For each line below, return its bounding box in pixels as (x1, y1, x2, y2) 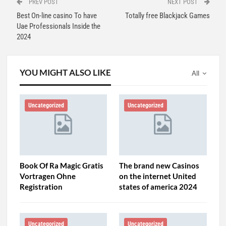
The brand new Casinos (119, 161, 199, 171)
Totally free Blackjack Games (125, 11, 210, 21)
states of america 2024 (119, 182, 197, 192)
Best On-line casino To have (16, 11, 97, 21)
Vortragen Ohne (19, 172, 76, 181)
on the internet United (119, 172, 196, 181)
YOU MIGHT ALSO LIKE (19, 67, 111, 78)
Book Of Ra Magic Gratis (19, 161, 103, 171)
